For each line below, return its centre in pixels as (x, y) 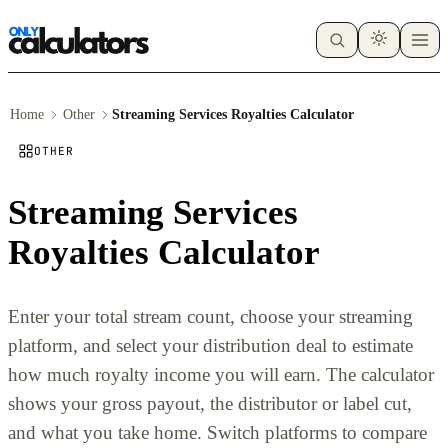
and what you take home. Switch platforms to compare (217, 432)
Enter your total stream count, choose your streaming (210, 316)
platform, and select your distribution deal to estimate (210, 345)
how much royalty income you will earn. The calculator (221, 374)
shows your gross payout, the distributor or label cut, (210, 403)
